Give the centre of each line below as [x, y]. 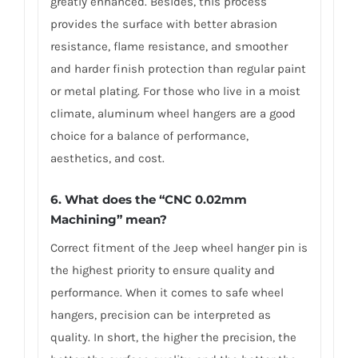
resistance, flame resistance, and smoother [169, 46]
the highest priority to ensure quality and [162, 270]
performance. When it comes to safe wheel [167, 293]
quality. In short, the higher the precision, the [173, 338]
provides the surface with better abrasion [163, 24]
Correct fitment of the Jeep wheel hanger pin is [179, 248]
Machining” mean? [108, 220]
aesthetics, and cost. [107, 158]
